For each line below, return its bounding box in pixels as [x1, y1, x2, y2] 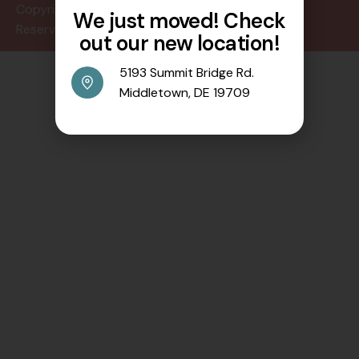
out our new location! [79, 30, 280, 58]
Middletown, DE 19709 [119, 84, 250, 102]
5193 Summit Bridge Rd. [119, 64, 254, 82]
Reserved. [16, 21, 73, 38]
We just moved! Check [73, 7, 286, 35]
